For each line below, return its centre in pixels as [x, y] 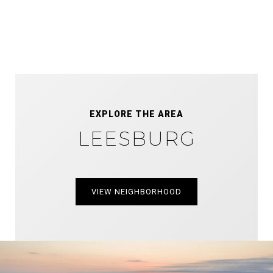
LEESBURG [136, 138]
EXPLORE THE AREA [136, 114]
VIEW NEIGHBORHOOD [136, 191]
